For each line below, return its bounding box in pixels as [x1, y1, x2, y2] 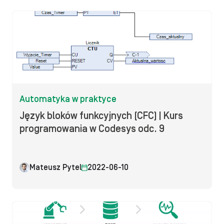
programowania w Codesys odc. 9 [19, 123, 164, 134]
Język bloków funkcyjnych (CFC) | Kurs [19, 110, 183, 121]
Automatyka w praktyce [19, 94, 116, 104]
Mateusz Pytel [29, 163, 81, 172]
